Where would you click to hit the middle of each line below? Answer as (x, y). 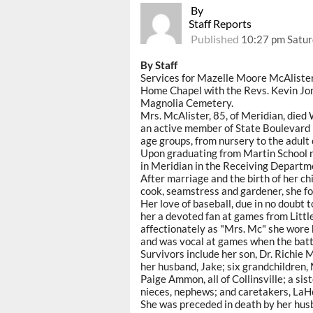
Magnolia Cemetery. (187, 103)
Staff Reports (220, 24)
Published (215, 39)
